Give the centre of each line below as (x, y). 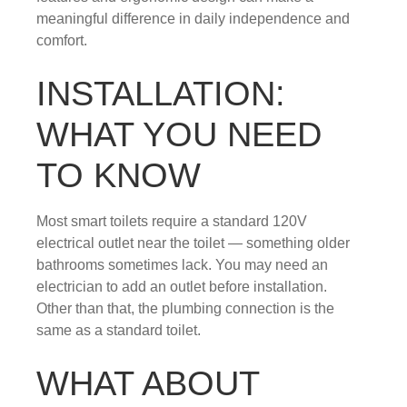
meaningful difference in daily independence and (193, 18)
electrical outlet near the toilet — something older (193, 243)
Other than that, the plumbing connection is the (185, 308)
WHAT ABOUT (148, 383)
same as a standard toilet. (119, 330)
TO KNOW (119, 175)
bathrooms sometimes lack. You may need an (182, 264)
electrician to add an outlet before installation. (182, 286)
